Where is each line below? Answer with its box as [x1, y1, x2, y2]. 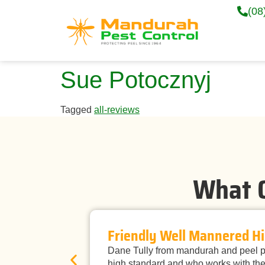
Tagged [60, 105, 94, 115]
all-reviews [94, 105, 140, 115]
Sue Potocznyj [60, 67, 211, 93]
